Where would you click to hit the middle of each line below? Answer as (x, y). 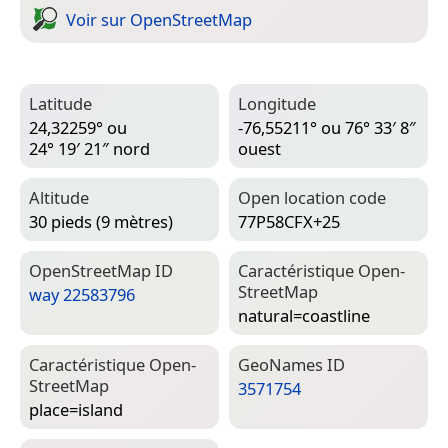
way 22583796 (82, 295)
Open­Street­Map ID (101, 271)
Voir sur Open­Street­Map (159, 19)
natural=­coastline (304, 316)
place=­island (76, 410)
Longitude (277, 104)
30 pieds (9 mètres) (101, 222)
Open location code (312, 198)
